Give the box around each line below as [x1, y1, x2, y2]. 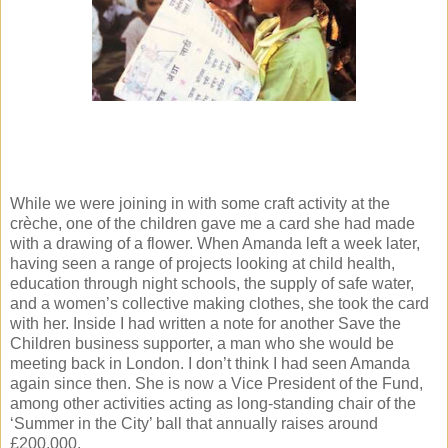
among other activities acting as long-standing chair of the [10, 394, 416, 412]
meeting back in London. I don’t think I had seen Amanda [10, 354, 410, 372]
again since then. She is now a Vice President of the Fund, [10, 374, 423, 392]
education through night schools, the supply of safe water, [10, 274, 414, 292]
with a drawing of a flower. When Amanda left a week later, [10, 234, 420, 252]
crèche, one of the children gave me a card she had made [10, 214, 415, 232]
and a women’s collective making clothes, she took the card [10, 294, 429, 312]
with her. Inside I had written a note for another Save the [10, 314, 401, 332]
